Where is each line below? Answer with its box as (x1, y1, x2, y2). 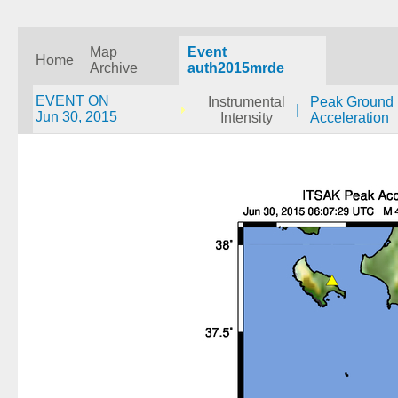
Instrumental (208, 94, 285, 109)
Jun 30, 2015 (36, 109, 117, 124)
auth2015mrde (187, 60, 284, 76)
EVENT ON (36, 93, 109, 108)
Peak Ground (310, 94, 394, 109)
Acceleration (310, 110, 389, 125)
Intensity (220, 110, 273, 125)
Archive (90, 60, 138, 76)
